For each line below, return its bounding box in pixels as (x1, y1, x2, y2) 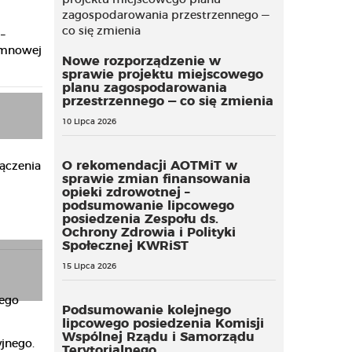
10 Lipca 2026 (61, 118, 116, 126)
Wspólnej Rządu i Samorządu (61, 331, 255, 343)
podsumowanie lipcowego (61, 200, 234, 212)
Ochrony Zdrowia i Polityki (61, 226, 236, 239)
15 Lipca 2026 (61, 262, 116, 270)
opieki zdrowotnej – (61, 186, 190, 199)
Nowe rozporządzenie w (61, 55, 221, 68)
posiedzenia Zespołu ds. (61, 213, 218, 225)
